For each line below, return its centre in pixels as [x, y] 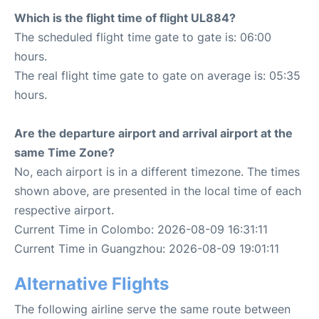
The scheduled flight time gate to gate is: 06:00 [143, 37]
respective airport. [64, 210]
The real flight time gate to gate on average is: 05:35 [157, 76]
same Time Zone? [64, 153]
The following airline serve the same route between [152, 309]
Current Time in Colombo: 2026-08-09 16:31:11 [141, 230]
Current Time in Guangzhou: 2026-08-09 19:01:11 [147, 249]
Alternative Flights [91, 284]
